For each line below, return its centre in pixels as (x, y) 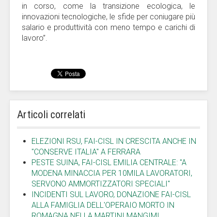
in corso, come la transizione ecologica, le (108, 6)
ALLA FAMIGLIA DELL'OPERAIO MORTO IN (103, 205)
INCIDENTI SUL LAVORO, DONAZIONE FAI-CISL (111, 194)
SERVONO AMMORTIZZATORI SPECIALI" (101, 184)
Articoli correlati (51, 115)
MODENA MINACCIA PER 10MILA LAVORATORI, (112, 173)
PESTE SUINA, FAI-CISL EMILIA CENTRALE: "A (109, 163)
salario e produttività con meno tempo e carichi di (108, 27)
